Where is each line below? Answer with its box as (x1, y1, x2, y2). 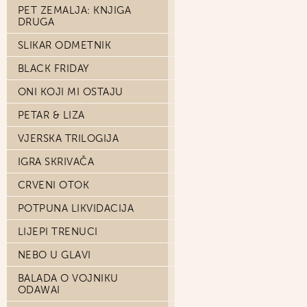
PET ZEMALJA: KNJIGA (18, 4, 132, 16)
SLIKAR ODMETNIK (18, 39, 112, 51)
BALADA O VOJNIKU (18, 272, 119, 284)
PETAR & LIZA (18, 109, 85, 121)
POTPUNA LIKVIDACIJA (18, 202, 134, 214)
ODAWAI (18, 284, 60, 296)
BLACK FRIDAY (18, 62, 90, 75)
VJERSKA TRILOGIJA (18, 132, 119, 145)
